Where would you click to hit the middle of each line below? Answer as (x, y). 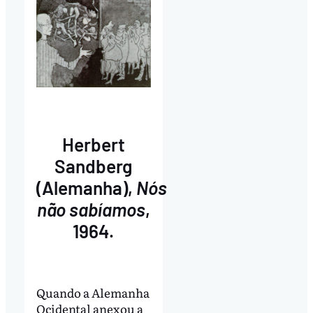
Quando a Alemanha (93, 293)
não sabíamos (91, 209)
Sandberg (94, 166)
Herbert (93, 144)
